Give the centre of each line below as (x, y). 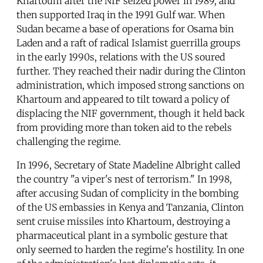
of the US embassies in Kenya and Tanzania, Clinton (130, 208)
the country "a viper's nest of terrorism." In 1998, (124, 179)
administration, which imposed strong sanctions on (130, 85)
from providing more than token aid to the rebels (124, 128)
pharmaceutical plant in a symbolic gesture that (122, 236)
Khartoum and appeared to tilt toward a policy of (123, 100)
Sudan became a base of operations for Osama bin (125, 29)
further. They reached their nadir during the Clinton (131, 71)
